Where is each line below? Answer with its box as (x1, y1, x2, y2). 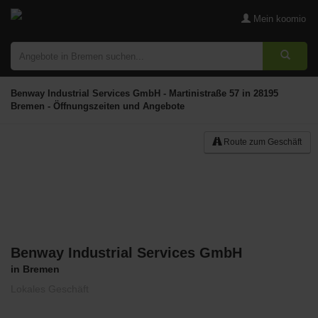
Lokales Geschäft (11, 283, 89, 295)
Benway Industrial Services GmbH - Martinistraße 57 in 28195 (11, 88, 278, 99)
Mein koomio (251, 13, 306, 24)
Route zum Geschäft (221, 137, 302, 147)
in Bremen (11, 263, 60, 275)
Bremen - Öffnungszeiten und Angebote (11, 101, 185, 111)
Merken (273, 247, 303, 257)
